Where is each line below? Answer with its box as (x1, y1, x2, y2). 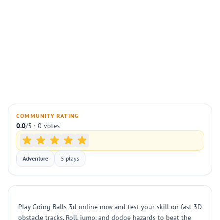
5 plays (61, 155, 79, 162)
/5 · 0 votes (26, 121, 60, 130)
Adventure (23, 155, 48, 162)
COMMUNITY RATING (16, 112, 79, 119)
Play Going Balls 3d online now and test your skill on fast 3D (18, 202, 202, 211)
